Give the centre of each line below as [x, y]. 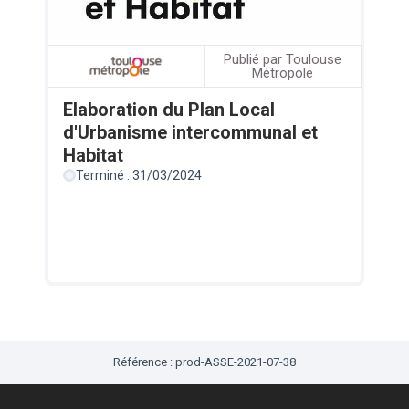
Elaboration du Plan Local [169, 110]
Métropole [282, 73]
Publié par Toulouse [282, 59]
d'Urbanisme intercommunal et [191, 133]
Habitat [94, 156]
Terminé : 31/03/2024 [139, 176]
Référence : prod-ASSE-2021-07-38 [204, 362]
